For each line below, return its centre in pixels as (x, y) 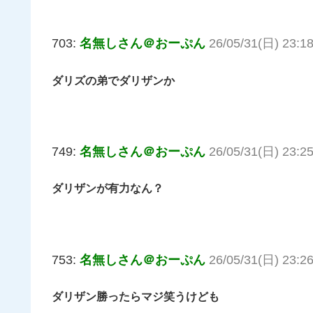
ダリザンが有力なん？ (108, 189)
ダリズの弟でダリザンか (113, 80)
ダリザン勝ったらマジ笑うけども (136, 297)
